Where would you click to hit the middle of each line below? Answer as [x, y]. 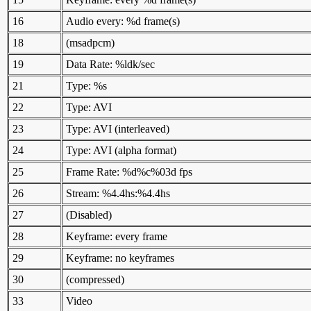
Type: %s [86, 85]
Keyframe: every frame [117, 236]
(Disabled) [89, 215]
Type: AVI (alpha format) [121, 150]
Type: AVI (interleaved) [118, 128]
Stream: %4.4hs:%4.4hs [118, 193]
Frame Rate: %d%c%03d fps [129, 171]
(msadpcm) [90, 42]
